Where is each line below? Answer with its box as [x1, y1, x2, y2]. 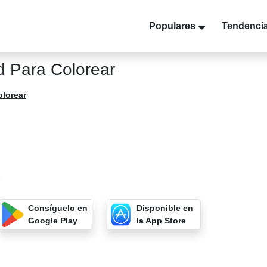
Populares [149, 21, 195, 31]
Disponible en [136, 203, 193, 213]
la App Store [136, 216, 186, 225]
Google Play [28, 216, 78, 225]
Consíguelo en [28, 203, 88, 213]
